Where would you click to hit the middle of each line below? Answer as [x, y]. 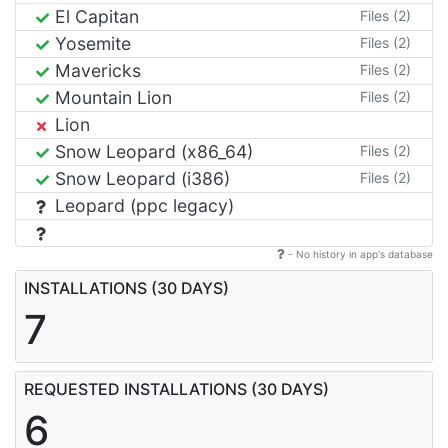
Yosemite [90, 43]
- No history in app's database [359, 253]
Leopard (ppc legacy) [142, 205]
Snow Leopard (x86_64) [151, 151]
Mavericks [95, 70]
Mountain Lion [111, 97]
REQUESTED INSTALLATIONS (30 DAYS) [176, 388]
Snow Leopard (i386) [140, 178]
